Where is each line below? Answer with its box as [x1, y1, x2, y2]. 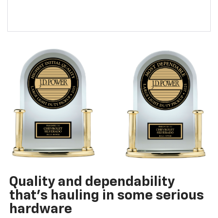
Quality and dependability [9, 175, 175, 189]
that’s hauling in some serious [9, 189, 204, 203]
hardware [9, 202, 72, 217]
